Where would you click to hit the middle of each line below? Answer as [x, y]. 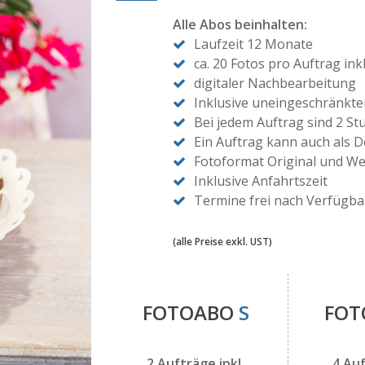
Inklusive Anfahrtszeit [260, 181]
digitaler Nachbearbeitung [275, 83]
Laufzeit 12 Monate [253, 44]
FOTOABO [190, 312]
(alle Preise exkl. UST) [222, 242]
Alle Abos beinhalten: [240, 24]
